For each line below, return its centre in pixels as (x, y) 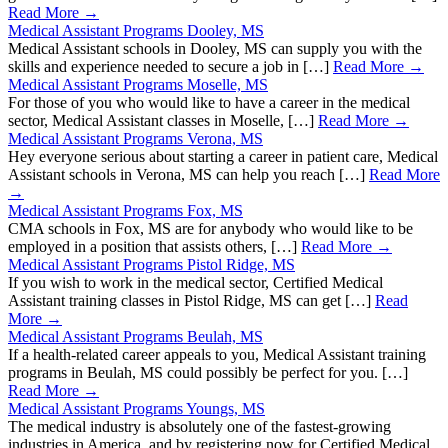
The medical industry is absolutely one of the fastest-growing (199, 427)
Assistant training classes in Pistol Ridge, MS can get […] (191, 301)
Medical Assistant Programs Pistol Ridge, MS (151, 265)
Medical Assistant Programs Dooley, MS (136, 31)
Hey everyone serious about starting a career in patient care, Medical (223, 157)
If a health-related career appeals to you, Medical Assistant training (217, 355)
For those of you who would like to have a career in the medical (209, 103)
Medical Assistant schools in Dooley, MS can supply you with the (215, 49)
